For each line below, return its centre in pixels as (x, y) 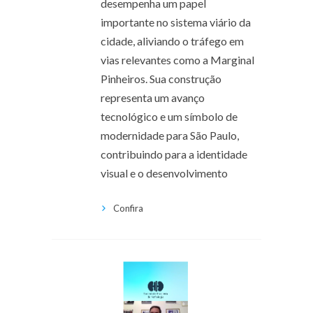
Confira (128, 208)
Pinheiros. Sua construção (161, 78)
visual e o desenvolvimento (164, 173)
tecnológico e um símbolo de (169, 116)
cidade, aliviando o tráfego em (172, 41)
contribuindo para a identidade (174, 154)
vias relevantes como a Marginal (177, 59)
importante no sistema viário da (176, 22)
